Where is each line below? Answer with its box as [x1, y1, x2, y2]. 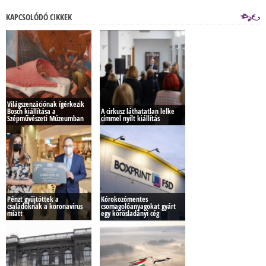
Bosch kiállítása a [7, 106, 56, 116]
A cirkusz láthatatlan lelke [101, 106, 175, 116]
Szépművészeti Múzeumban [7, 113, 84, 123]
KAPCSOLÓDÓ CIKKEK [6, 11, 72, 23]
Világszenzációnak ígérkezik [7, 99, 84, 109]
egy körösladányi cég [101, 208, 159, 218]
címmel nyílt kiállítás [101, 113, 160, 123]
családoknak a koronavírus [7, 201, 83, 211]
